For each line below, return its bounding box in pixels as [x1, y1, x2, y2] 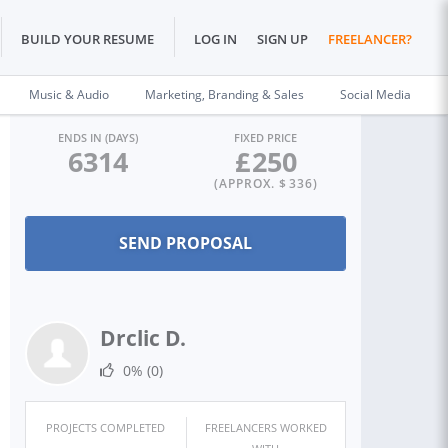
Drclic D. [100, 324, 186, 352]
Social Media [340, 86, 411, 103]
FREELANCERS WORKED [204, 420, 327, 435]
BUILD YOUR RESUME [21, 30, 154, 49]
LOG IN [194, 30, 237, 49]
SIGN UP [257, 30, 308, 49]
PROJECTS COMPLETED [46, 420, 166, 435]
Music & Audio [29, 86, 109, 103]
